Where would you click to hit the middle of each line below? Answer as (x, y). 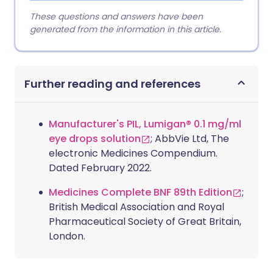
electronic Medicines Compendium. (133, 153)
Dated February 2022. (100, 168)
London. (67, 236)
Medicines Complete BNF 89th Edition (140, 192)
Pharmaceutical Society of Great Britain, (145, 222)
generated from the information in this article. (126, 29)
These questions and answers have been (116, 16)
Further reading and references (112, 84)
